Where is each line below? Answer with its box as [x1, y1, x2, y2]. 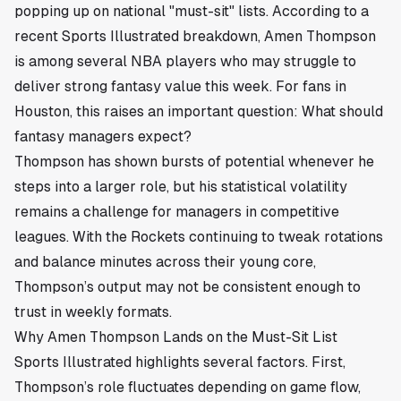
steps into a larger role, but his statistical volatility [14, 178, 347, 195]
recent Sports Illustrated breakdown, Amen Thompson [14, 28, 376, 45]
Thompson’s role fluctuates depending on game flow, [14, 379, 361, 396]
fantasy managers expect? [14, 128, 192, 145]
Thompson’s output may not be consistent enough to [14, 278, 361, 295]
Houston [14, 103, 70, 120]
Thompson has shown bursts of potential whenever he [14, 153, 374, 170]
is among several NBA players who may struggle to [14, 53, 356, 70]
